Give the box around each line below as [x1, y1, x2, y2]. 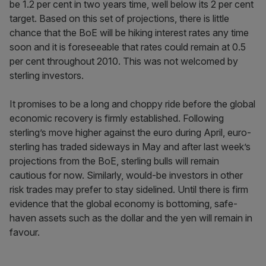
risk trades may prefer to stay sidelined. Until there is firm [9, 183, 248, 195]
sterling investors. [9, 69, 84, 81]
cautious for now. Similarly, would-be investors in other [9, 169, 243, 181]
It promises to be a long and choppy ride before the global [9, 98, 255, 110]
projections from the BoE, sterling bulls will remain [9, 155, 219, 167]
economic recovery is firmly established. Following [9, 112, 224, 124]
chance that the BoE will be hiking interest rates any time [9, 27, 249, 39]
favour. [9, 226, 40, 238]
